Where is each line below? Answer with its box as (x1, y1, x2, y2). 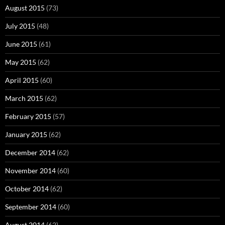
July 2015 (5, 22, 35, 30)
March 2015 (5, 94, 43, 102)
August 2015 (5, 4, 45, 12)
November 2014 (5, 166, 56, 175)
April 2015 (5, 76, 39, 84)
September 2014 (5, 202, 56, 211)
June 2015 (5, 40, 37, 48)
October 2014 (5, 184, 49, 193)
